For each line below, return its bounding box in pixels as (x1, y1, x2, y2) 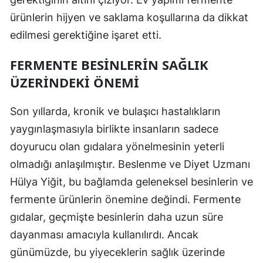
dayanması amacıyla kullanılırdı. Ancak (10, 228, 198, 241)
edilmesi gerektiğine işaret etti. (10, 28, 161, 41)
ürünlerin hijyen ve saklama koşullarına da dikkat (10, 11, 248, 23)
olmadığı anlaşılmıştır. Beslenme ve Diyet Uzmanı (10, 157, 250, 170)
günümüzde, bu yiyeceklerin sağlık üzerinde (10, 245, 225, 258)
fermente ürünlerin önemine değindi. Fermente (10, 193, 241, 205)
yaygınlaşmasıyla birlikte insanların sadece (10, 122, 218, 135)
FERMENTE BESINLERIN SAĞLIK (10, 55, 208, 73)
